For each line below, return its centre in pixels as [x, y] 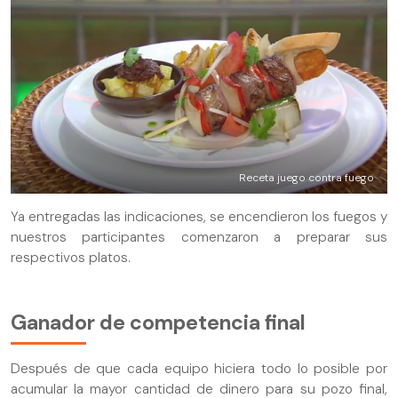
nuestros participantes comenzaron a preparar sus [199, 238]
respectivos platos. [71, 258]
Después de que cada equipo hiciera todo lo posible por [199, 368]
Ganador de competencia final [158, 323]
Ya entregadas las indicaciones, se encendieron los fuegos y [199, 217]
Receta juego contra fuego [306, 177]
